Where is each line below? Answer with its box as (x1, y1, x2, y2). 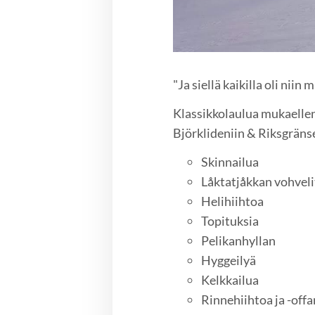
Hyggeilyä (201, 252, 257, 268)
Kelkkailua (201, 271, 259, 288)
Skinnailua (201, 153, 259, 169)
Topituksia (201, 212, 259, 229)
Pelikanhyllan (201, 232, 276, 248)
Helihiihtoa (201, 193, 264, 209)
